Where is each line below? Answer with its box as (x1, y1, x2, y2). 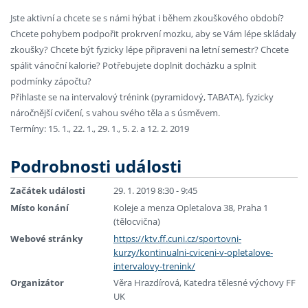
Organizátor (10, 276, 64, 289)
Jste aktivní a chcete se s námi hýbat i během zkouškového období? (10, 12, 284, 25)
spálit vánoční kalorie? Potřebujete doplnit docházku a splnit (10, 59, 256, 72)
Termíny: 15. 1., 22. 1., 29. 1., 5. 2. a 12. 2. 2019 (10, 122, 189, 135)
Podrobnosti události (10, 155, 181, 178)
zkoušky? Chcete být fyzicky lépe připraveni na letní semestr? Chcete (10, 43, 289, 56)
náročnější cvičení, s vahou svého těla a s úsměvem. (10, 107, 220, 120)
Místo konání (10, 201, 69, 214)
